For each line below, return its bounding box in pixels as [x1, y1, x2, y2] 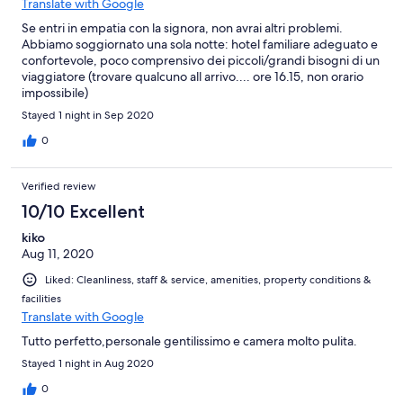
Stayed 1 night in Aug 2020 [22, 355, 154, 371]
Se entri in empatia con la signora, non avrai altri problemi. [22, 19, 343, 36]
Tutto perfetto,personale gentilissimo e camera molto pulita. [22, 332, 357, 349]
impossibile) [22, 84, 88, 101]
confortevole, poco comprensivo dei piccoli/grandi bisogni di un [22, 51, 380, 68]
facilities [22, 291, 61, 306]
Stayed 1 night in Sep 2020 [22, 107, 154, 122]
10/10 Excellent [22, 200, 145, 222]
